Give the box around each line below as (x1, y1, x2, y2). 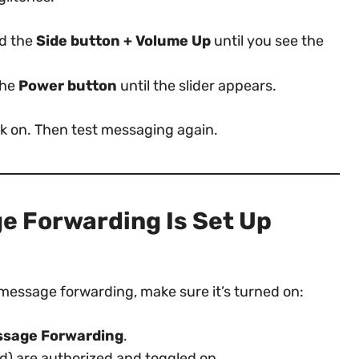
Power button (18, 76, 117, 95)
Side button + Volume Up (36, 31, 211, 50)
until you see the (211, 31, 324, 50)
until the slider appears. (117, 76, 276, 95)
